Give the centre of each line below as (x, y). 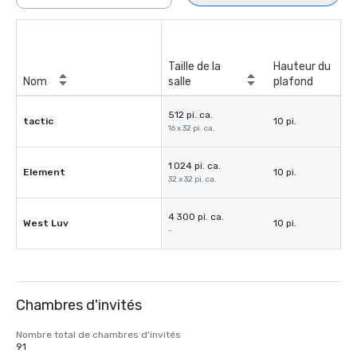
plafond (293, 82)
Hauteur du (302, 67)
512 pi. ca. (190, 115)
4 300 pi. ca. (196, 217)
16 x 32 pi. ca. (192, 128)
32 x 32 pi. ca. (192, 179)
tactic (38, 121)
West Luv (46, 223)
